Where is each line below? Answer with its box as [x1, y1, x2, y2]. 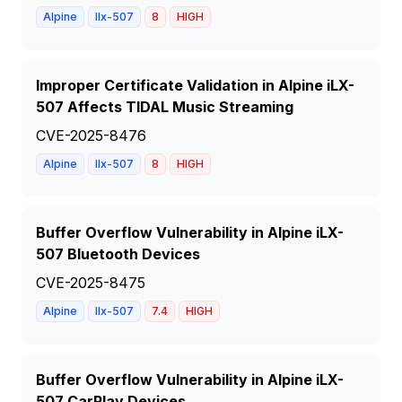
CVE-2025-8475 [36, 274, 145, 292]
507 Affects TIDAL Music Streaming [36, 98, 293, 116]
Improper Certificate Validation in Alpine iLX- [36, 76, 354, 94]
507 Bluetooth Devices [36, 245, 200, 263]
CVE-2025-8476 [36, 127, 146, 144]
